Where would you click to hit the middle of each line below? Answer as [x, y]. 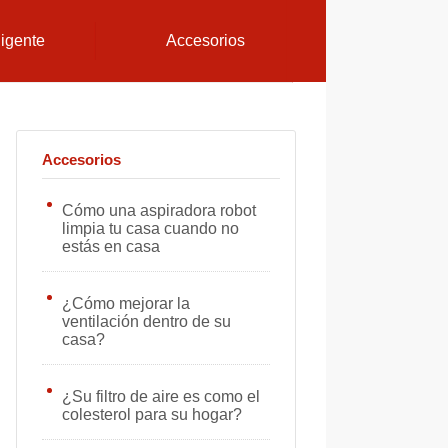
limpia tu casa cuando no [150, 228]
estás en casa [111, 246]
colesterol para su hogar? [152, 414]
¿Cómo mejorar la [126, 303]
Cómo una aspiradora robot [159, 210]
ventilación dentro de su [146, 321]
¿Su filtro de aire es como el [161, 396]
